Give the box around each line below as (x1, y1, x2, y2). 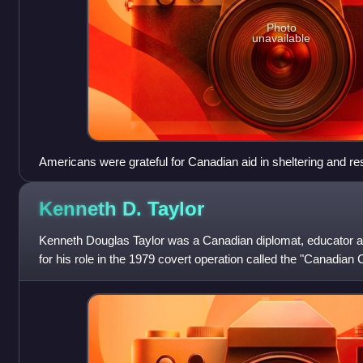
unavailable (252, 32, 311, 45)
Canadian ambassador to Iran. (38, 270, 199, 284)
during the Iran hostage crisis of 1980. (38, 173, 237, 187)
